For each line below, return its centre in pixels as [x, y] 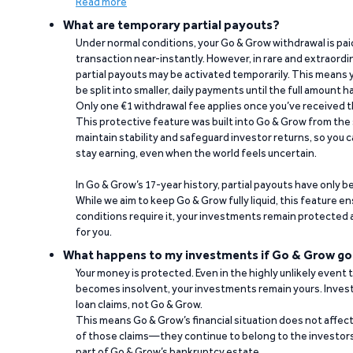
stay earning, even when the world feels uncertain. [196, 153]
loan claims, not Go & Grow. [139, 305]
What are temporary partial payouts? [171, 25]
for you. [94, 232]
